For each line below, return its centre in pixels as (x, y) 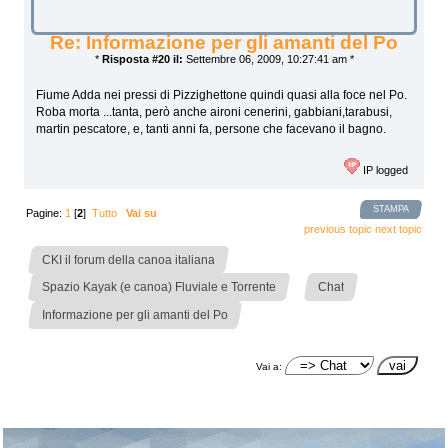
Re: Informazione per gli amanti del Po (224, 43)
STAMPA (390, 209)
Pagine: (46, 212)
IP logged (384, 169)
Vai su (142, 212)
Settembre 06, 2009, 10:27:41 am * (268, 59)
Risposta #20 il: (142, 59)
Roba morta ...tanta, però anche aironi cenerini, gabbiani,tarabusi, (214, 112)
